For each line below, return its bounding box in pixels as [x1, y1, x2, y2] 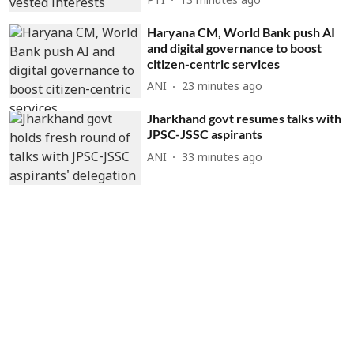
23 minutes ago [182, 81, 263, 95]
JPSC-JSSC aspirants [147, 126, 263, 142]
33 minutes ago [182, 151, 263, 165]
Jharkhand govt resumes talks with [147, 111, 342, 126]
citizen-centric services [147, 55, 281, 71]
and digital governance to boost [147, 40, 322, 55]
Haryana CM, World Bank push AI [147, 24, 336, 40]
